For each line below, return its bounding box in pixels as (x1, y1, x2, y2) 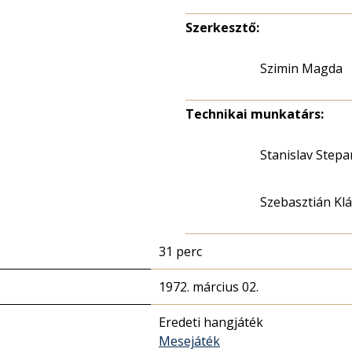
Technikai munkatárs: (185, 105, 324, 123)
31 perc (159, 243, 202, 260)
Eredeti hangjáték (159, 313, 263, 331)
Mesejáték (159, 332, 220, 350)
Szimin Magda (260, 60, 343, 77)
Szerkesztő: (185, 19, 259, 36)
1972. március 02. (159, 278, 258, 295)
